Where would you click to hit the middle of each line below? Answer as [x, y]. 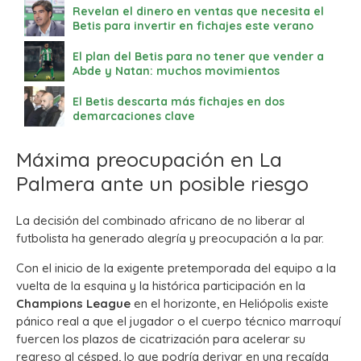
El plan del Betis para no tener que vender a [198, 57]
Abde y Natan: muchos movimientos [176, 71]
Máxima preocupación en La [149, 160]
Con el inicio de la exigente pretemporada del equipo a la [176, 268]
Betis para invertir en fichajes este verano [193, 26]
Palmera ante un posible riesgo [162, 184]
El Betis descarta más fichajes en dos [178, 102]
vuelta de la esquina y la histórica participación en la [161, 286]
